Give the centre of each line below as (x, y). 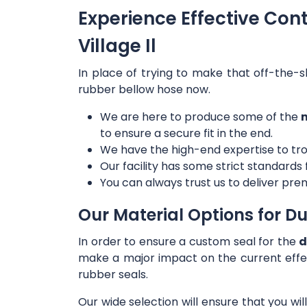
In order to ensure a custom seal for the (189, 242)
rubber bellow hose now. (144, 90)
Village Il (117, 46)
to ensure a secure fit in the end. (186, 134)
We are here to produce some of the (200, 117)
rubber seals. (113, 275)
